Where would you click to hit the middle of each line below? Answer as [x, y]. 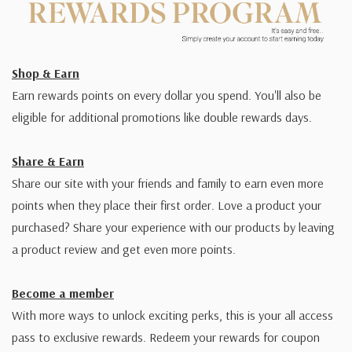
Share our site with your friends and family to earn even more [168, 183]
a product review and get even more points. [124, 249]
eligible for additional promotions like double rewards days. [162, 117]
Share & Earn [48, 161]
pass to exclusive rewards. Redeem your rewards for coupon [166, 337]
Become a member [63, 293]
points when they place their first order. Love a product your [167, 205]
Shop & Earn [46, 73]
